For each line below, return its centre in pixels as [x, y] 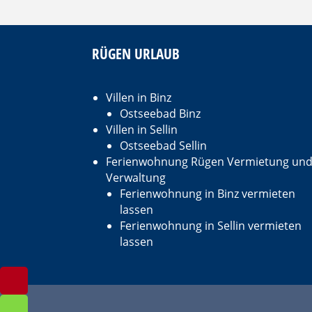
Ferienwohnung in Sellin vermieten [211, 225]
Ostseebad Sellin [163, 145]
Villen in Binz [139, 97]
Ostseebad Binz [160, 113]
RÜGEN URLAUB [136, 53]
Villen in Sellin [142, 129]
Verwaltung [136, 177]
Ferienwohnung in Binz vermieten [208, 193]
